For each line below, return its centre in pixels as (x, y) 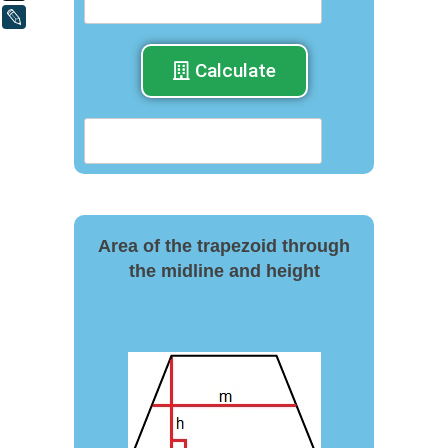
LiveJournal (69, 17)
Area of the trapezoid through (224, 246)
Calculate (235, 70)
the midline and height (224, 271)
